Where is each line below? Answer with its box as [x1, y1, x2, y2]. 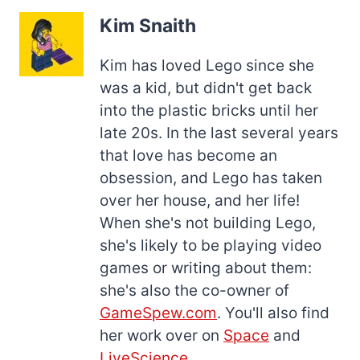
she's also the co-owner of [100, 281, 289, 301]
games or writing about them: [100, 259, 312, 278]
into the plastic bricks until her [100, 101, 318, 121]
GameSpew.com [100, 304, 217, 323]
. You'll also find [217, 304, 329, 323]
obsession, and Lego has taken [100, 169, 322, 188]
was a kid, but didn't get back [100, 79, 312, 98]
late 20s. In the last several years [100, 124, 338, 143]
